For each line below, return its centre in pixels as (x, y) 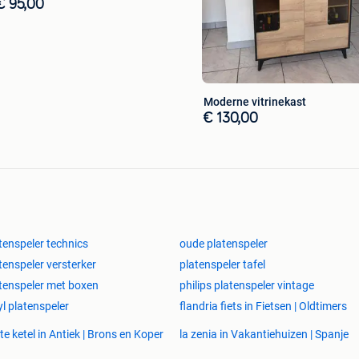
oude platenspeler (224, 243)
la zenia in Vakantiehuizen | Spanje (264, 334)
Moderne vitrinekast (255, 101)
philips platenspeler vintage (247, 285)
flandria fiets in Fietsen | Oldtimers (263, 306)
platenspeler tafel (222, 264)
